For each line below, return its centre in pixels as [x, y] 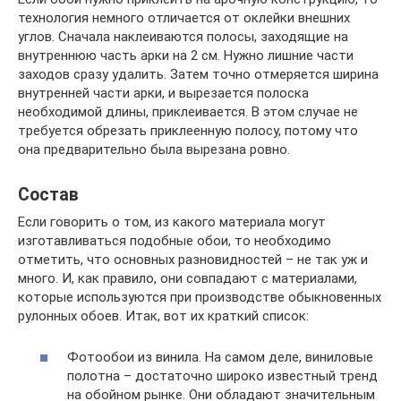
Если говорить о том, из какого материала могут [172, 222]
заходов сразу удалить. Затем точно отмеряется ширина [198, 74]
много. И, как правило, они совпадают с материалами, [188, 278]
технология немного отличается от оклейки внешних [184, 17]
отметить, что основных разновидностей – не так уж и [193, 259]
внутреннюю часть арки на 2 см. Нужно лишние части [186, 55]
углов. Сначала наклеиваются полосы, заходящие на [183, 36]
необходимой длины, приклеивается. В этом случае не [188, 111]
